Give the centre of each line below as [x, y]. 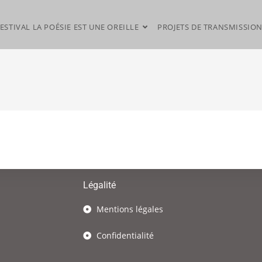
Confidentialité [125, 235]
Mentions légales [130, 209]
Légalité [99, 185]
